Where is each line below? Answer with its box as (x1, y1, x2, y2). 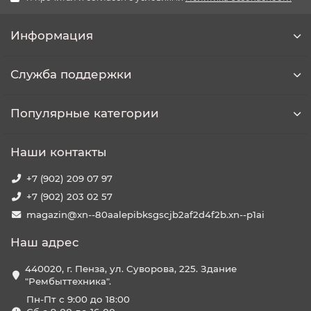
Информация (10, 28, 93, 42)
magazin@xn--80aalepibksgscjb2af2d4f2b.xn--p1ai (26, 209, 264, 220)
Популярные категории (10, 106, 159, 120)
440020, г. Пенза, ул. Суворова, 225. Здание (25, 263, 237, 274)
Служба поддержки (10, 67, 132, 81)
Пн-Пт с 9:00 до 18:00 (26, 294, 130, 305)
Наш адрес (10, 235, 79, 249)
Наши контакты (10, 145, 107, 159)
